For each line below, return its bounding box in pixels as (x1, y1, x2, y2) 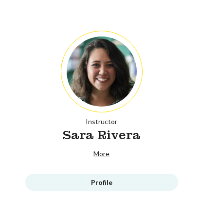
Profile (91, 178, 112, 186)
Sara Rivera (62, 127, 141, 143)
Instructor (86, 117, 117, 126)
